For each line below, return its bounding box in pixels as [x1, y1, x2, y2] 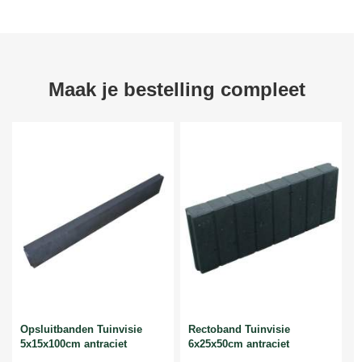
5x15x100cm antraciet [20, 337, 127, 350]
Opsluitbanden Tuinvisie [20, 322, 142, 335]
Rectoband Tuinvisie [188, 322, 290, 335]
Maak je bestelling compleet [48, 78, 305, 100]
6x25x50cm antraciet [188, 337, 289, 350]
